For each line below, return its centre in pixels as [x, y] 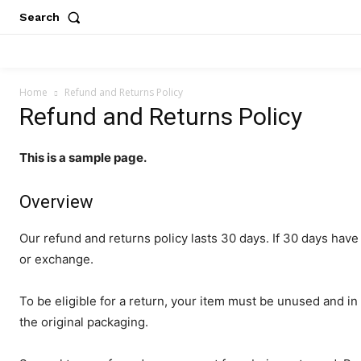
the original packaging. [84, 322]
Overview [56, 202]
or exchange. [56, 259]
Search [39, 17]
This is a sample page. [83, 158]
